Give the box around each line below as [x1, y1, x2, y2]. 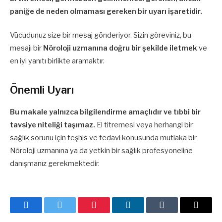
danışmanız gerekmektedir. [10, 159, 100, 168]
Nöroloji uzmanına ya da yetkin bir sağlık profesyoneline [10, 146, 193, 156]
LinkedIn [127, 207, 160, 218]
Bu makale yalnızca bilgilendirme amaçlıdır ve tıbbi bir [10, 108, 201, 117]
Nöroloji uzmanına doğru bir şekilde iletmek [43, 43, 197, 53]
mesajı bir [10, 43, 43, 53]
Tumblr [161, 207, 188, 218]
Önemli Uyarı [10, 83, 74, 96]
